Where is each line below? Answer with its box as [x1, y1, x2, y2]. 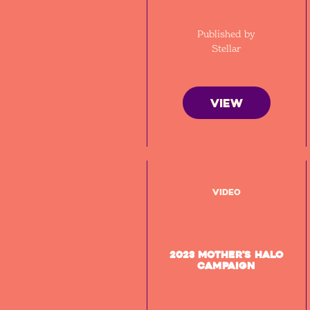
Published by [197, 28, 256, 39]
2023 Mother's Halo [169, 248, 284, 262]
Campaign [197, 259, 256, 273]
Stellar [212, 42, 241, 54]
